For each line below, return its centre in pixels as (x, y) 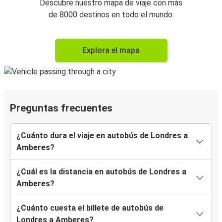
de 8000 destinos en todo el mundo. (111, 15)
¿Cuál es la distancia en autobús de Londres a (101, 172)
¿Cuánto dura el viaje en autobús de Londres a (102, 136)
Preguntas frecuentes (61, 108)
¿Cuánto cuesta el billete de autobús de (90, 208)
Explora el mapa (111, 51)
